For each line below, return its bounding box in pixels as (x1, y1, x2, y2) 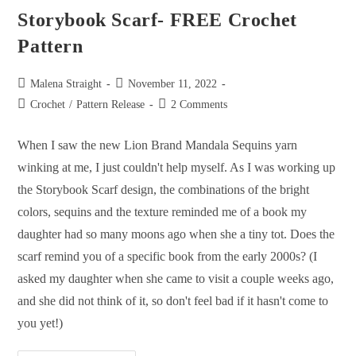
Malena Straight (30, 78, 103, 91)
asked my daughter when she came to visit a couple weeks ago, (17, 272, 335, 286)
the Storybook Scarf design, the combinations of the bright (17, 183, 310, 197)
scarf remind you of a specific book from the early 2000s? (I (17, 250, 318, 264)
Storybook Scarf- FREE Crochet (17, 10, 297, 31)
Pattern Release (76, 99, 145, 111)
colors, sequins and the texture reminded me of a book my (17, 205, 308, 219)
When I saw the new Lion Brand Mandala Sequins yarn (17, 138, 298, 153)
